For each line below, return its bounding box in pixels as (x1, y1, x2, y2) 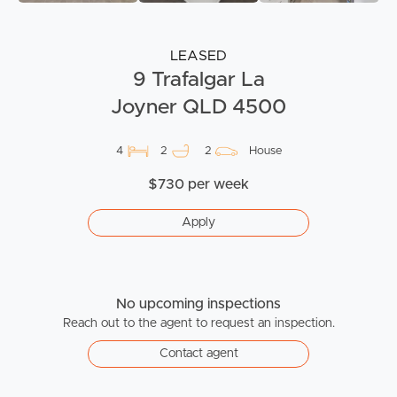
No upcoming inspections (116, 296, 281, 311)
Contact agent (159, 346, 238, 360)
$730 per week (148, 176, 249, 191)
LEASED (170, 48, 227, 63)
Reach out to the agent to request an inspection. (62, 316, 335, 330)
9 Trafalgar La (132, 68, 265, 90)
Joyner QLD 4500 (111, 96, 286, 118)
